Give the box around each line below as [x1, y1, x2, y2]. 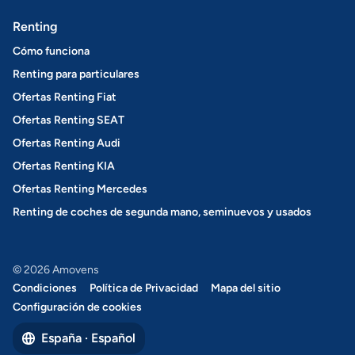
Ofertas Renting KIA [13, 159, 115, 173]
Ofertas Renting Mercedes [13, 182, 147, 196]
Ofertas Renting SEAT [13, 113, 124, 127]
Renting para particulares [13, 67, 139, 81]
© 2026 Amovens [13, 263, 99, 277]
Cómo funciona [13, 44, 90, 58]
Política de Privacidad [90, 281, 198, 295]
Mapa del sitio [211, 281, 281, 295]
